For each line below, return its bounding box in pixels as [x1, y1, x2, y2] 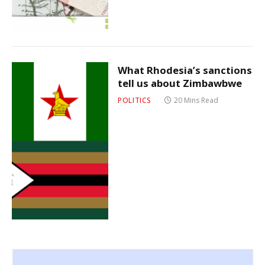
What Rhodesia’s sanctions [118, 63, 253, 77]
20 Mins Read [174, 95, 218, 105]
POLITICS [118, 95, 151, 105]
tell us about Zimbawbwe [118, 76, 243, 90]
